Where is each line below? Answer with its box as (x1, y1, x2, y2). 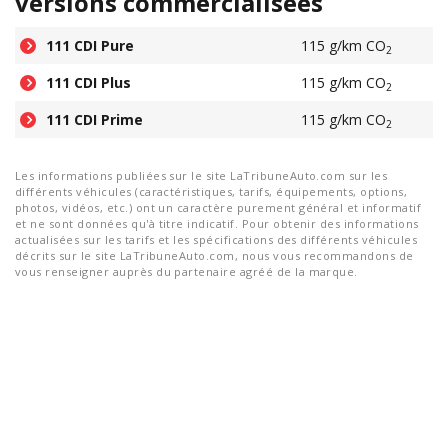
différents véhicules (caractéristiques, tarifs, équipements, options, (15, 184, 408, 199)
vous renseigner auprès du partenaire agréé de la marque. (15, 264, 358, 279)
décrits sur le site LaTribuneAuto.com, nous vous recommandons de (15, 248, 414, 263)
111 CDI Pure (46, 36, 134, 55)
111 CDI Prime (46, 110, 143, 129)
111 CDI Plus (46, 73, 131, 92)
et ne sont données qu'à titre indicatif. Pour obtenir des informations (15, 216, 419, 231)
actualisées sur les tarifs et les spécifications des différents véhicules (15, 232, 418, 247)
